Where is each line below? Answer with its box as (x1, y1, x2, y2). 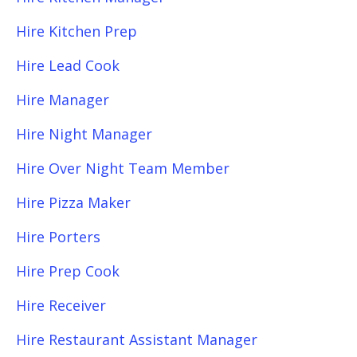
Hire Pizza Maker (16, 193, 131, 212)
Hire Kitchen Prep (16, 22, 137, 41)
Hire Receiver (16, 296, 106, 315)
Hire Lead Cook (16, 56, 120, 75)
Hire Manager (16, 90, 109, 109)
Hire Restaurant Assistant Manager (16, 330, 257, 349)
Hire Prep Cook (16, 261, 120, 280)
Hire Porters (16, 227, 100, 246)
